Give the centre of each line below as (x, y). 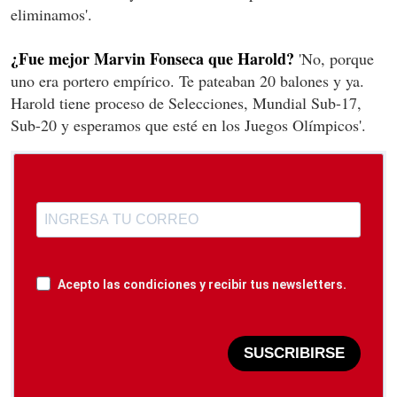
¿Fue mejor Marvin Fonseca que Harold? (152, 58)
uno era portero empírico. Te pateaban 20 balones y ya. (187, 80)
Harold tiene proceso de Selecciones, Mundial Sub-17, (186, 102)
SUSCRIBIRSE (294, 354)
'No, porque (334, 58)
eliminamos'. (51, 14)
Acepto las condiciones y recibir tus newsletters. (202, 284)
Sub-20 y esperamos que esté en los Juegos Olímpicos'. (188, 125)
